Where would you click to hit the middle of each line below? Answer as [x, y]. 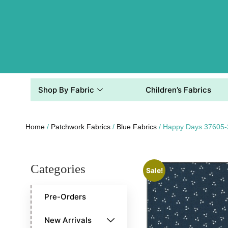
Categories [58, 169]
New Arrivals [68, 220]
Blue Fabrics [137, 127]
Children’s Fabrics [178, 90]
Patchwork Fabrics [81, 127]
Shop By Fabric [66, 90]
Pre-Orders [65, 197]
